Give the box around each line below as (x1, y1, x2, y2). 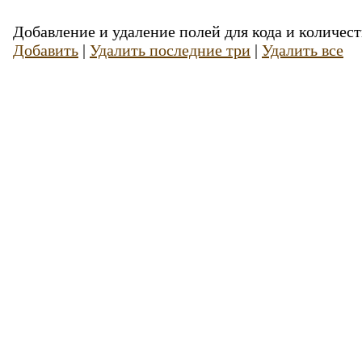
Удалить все (262, 41, 343, 59)
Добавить (13, 41, 78, 59)
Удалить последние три (90, 41, 250, 59)
